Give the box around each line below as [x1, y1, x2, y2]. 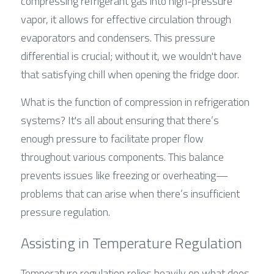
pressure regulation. [21, 203, 110, 220]
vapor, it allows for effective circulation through [21, 10, 231, 28]
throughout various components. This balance [21, 148, 224, 165]
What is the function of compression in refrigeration [21, 93, 250, 110]
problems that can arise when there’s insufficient [21, 185, 240, 202]
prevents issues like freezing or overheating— [21, 166, 228, 183]
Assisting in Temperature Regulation [21, 231, 242, 254]
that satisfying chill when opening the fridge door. [21, 65, 239, 83]
